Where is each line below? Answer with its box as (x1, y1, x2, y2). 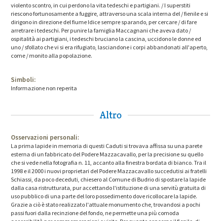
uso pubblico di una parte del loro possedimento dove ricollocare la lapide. (11, 192, 198, 200)
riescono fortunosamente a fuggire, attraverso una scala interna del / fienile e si (11, 10, 209, 18)
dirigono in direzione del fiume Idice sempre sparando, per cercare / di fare (11, 18, 197, 26)
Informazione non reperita (11, 84, 77, 92)
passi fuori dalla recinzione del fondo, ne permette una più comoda (11, 209, 180, 217)
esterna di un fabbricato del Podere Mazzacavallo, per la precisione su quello (11, 150, 204, 158)
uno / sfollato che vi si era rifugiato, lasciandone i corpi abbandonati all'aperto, (11, 43, 208, 51)
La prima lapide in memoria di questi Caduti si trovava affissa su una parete (11, 142, 203, 150)
